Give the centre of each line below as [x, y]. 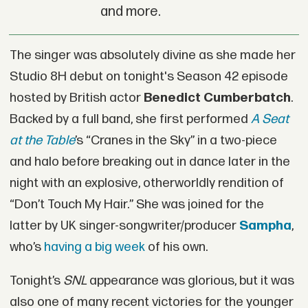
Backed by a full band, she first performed [130, 119]
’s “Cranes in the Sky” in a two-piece [176, 140]
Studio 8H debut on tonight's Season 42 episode [148, 76]
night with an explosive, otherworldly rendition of [146, 183]
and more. [130, 11]
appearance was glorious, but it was [190, 281]
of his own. [176, 247]
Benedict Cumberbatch [217, 98]
